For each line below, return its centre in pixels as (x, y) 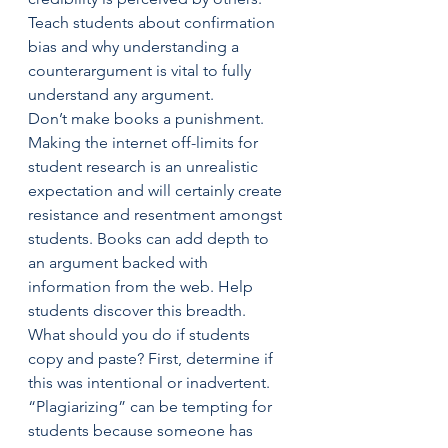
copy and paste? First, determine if (152, 358)
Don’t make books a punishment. (150, 118)
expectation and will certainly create (157, 190)
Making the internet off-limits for (145, 142)
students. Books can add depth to (150, 238)
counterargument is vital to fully (141, 70)
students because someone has (142, 430)
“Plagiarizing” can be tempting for (152, 406)
